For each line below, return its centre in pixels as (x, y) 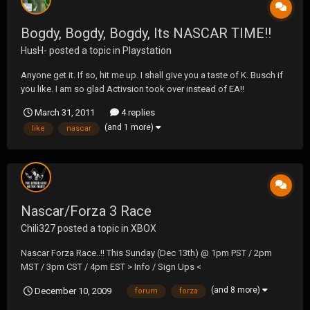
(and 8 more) (237, 290)
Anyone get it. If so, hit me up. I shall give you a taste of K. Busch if (152, 75)
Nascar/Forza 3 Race (86, 211)
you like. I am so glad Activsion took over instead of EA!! (133, 89)
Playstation (147, 50)
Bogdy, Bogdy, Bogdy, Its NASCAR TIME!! (146, 33)
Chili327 (38, 229)
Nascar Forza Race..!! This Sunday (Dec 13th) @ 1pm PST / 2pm (146, 253)
